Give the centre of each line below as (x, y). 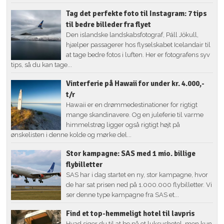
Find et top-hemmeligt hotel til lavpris (131, 213)
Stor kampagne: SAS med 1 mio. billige (131, 153)
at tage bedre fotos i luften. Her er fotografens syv (138, 54)
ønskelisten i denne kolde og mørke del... (71, 134)
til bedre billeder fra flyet (109, 24)
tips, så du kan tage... (42, 64)
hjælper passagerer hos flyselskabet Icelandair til (138, 44)
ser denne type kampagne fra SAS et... (123, 194)
